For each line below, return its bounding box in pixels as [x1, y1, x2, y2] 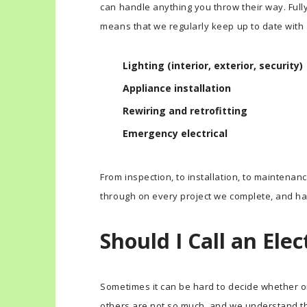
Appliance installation [123, 81, 232, 95]
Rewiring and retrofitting [123, 103, 248, 117]
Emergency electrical [123, 126, 228, 140]
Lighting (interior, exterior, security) [123, 58, 304, 72]
